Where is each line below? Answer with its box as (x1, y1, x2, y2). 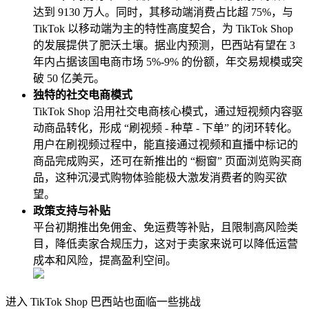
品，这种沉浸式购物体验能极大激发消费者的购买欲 (33, 172, 287, 184)
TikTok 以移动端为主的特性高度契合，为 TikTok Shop (33, 23, 293, 35)
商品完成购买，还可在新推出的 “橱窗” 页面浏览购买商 (33, 155, 302, 168)
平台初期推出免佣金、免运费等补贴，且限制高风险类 (33, 221, 298, 234)
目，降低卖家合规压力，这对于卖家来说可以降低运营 (33, 238, 298, 250)
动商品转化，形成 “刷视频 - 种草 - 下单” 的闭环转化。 (33, 122, 298, 134)
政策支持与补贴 (33, 205, 110, 217)
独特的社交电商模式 (33, 89, 132, 101)
